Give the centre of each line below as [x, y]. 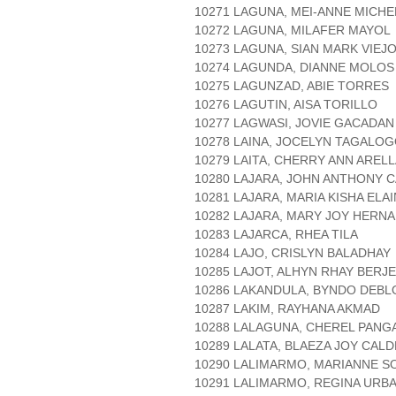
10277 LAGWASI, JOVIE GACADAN [294, 123]
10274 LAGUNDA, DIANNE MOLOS [294, 68]
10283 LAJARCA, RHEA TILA [276, 235]
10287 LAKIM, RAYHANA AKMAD [287, 309]
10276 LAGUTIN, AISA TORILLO [286, 105]
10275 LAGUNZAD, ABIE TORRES [292, 86]
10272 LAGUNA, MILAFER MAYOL [293, 30]
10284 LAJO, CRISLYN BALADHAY [293, 253]
